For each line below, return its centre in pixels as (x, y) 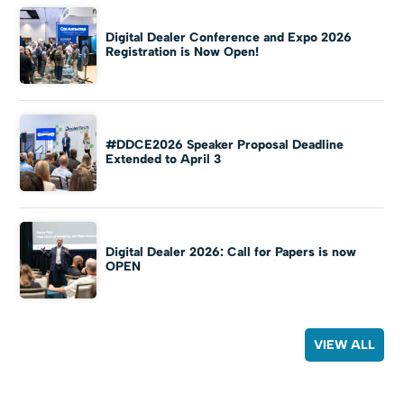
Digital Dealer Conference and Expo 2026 (229, 37)
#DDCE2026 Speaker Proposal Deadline (225, 144)
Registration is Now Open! (183, 51)
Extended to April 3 (164, 159)
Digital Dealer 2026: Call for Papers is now (231, 252)
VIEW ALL (344, 345)
